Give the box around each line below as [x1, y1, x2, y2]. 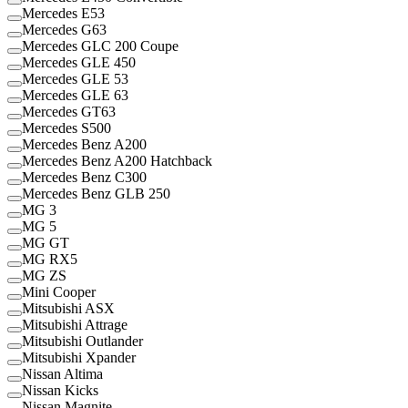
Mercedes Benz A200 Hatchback [22, 152, 212, 168]
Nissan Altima [22, 365, 103, 382]
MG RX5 [22, 250, 77, 267]
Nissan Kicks [22, 382, 98, 398]
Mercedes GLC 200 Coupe [22, 37, 178, 54]
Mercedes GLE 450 [22, 54, 136, 70]
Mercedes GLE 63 [22, 87, 128, 103]
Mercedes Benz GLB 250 [22, 185, 170, 201]
